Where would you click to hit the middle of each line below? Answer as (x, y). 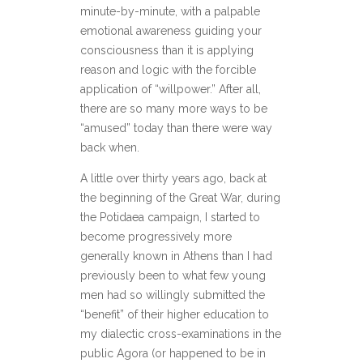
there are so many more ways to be (174, 109)
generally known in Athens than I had (176, 256)
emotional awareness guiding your (171, 31)
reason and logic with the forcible (168, 70)
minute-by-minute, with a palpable (170, 12)
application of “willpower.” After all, (171, 90)
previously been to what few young (173, 276)
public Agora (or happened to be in (173, 354)
